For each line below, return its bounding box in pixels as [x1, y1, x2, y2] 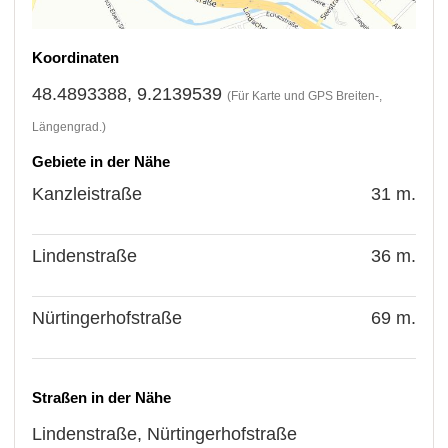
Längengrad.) [32, 119, 107, 134]
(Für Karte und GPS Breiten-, [227, 88, 383, 103]
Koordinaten [32, 48, 120, 66]
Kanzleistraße [32, 183, 143, 204]
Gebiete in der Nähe [32, 152, 171, 170]
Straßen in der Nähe [32, 388, 172, 406]
